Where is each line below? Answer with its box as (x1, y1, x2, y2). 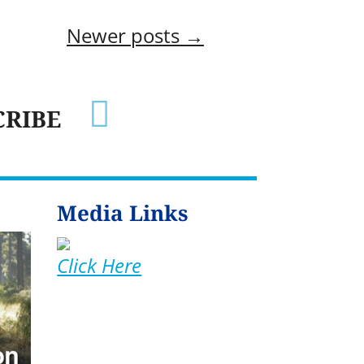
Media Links (57, 198, 189, 228)
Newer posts (67, 21, 180, 49)
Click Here (57, 252, 142, 279)
